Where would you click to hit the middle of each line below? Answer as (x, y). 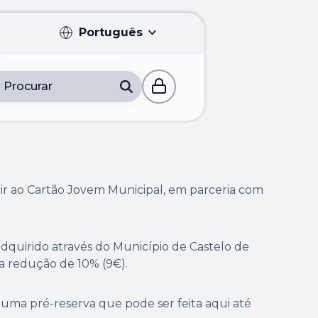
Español (92, 165)
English (90, 102)
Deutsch (93, 196)
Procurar (28, 86)
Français (92, 133)
